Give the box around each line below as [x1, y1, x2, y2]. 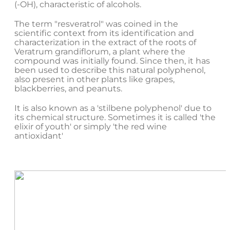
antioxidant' [14, 131, 63, 141]
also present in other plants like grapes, [14, 74, 175, 85]
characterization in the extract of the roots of [14, 37, 196, 48]
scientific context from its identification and [14, 28, 194, 39]
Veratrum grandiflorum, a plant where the [14, 47, 185, 57]
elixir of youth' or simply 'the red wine [14, 122, 167, 132]
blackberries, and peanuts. [14, 84, 122, 94]
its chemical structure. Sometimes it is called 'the [14, 112, 216, 123]
